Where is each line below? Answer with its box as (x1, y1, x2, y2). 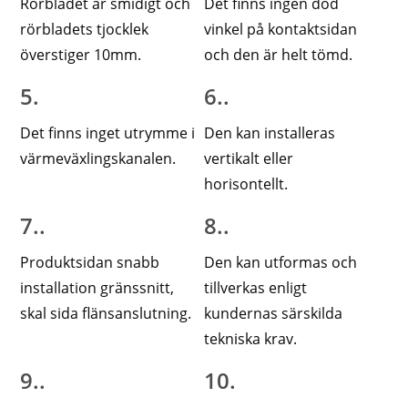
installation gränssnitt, (20, 278, 175, 299)
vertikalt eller (203, 148, 293, 169)
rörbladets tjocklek (20, 19, 149, 40)
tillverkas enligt (203, 278, 307, 299)
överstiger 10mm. (20, 45, 142, 66)
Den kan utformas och (203, 252, 357, 273)
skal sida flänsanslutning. (20, 303, 192, 324)
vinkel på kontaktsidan (203, 19, 357, 40)
